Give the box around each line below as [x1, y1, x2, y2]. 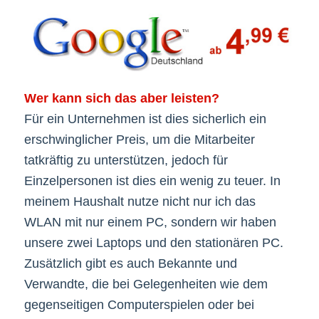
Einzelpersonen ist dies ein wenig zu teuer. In [23, 173, 281, 188]
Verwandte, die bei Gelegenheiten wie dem [23, 276, 268, 291]
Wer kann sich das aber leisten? [23, 90, 219, 105]
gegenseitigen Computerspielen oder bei [23, 297, 254, 312]
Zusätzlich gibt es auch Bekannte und [23, 256, 237, 271]
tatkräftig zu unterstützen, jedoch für [23, 152, 228, 167]
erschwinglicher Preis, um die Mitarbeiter [23, 132, 255, 147]
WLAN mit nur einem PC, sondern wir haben [23, 214, 276, 229]
